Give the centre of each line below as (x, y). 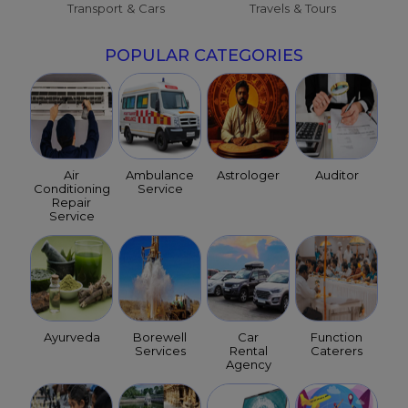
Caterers (337, 351)
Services (160, 351)
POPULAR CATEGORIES (204, 56)
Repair (71, 203)
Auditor (337, 175)
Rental (248, 351)
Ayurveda (71, 337)
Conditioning (71, 189)
